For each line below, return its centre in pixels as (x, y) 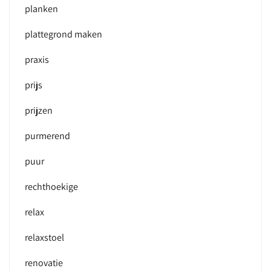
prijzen (39, 110)
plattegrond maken (64, 34)
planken (41, 9)
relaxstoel (44, 237)
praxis (37, 60)
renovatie (44, 263)
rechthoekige (51, 187)
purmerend (47, 136)
